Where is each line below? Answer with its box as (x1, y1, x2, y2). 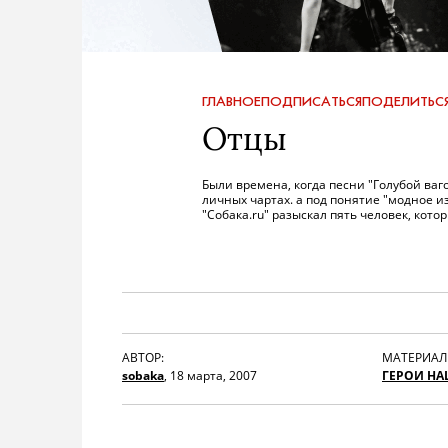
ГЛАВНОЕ (202, 92, 261, 110)
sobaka (122, 367, 164, 384)
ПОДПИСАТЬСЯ (261, 92, 362, 110)
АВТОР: (122, 349, 164, 366)
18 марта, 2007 (170, 367, 257, 384)
